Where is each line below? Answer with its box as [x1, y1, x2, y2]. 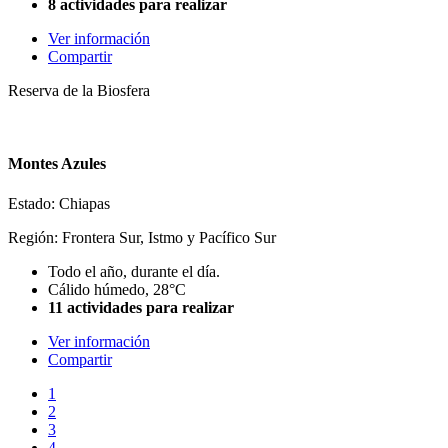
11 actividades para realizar [48, 298, 234, 316]
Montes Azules [8, 155, 106, 173]
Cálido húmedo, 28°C [48, 280, 186, 298]
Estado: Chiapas [8, 194, 110, 212]
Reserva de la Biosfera [8, 81, 150, 99]
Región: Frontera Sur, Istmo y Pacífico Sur [8, 228, 276, 246]
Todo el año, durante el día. [48, 262, 220, 280]
